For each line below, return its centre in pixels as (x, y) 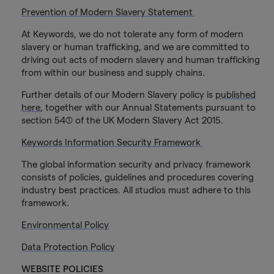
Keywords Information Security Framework (112, 143)
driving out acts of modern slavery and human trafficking (140, 60)
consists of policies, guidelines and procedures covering (137, 177)
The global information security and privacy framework (136, 165)
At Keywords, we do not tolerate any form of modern (132, 34)
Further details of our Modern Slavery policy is (118, 95)
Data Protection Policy (68, 247)
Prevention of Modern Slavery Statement (108, 12)
